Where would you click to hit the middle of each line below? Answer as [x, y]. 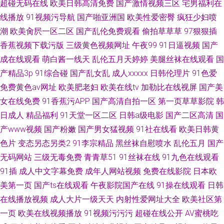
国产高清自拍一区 [124, 101]
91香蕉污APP [66, 101]
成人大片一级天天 [82, 199]
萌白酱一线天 [66, 59]
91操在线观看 [181, 185]
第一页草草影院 [186, 101]
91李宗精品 [93, 143]
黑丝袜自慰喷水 [143, 143]
